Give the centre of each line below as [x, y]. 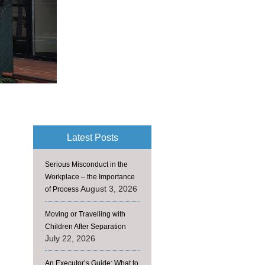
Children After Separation [85, 227]
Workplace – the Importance [90, 177]
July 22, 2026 [70, 238]
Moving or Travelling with [85, 214]
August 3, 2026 [109, 189]
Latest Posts [92, 137]
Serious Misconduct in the [86, 164]
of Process [62, 189]
